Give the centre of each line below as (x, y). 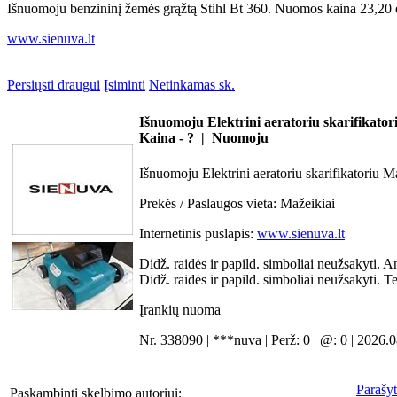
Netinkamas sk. (192, 85)
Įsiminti (125, 85)
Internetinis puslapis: (198, 233)
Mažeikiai (307, 203)
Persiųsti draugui (54, 85)
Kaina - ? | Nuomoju (204, 138)
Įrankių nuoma (180, 309)
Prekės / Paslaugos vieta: (210, 203)
